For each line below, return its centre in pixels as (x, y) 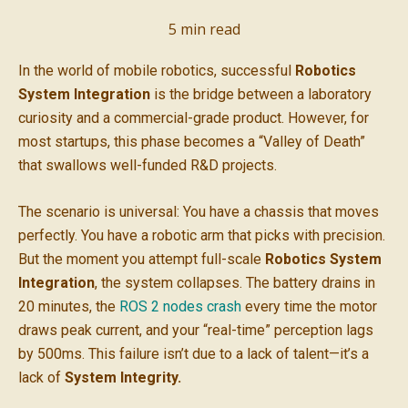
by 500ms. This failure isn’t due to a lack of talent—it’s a (194, 354)
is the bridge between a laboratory (261, 94)
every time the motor (309, 307)
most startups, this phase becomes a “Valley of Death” (192, 141)
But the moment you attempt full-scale (142, 260)
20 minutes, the (69, 307)
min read (208, 29)
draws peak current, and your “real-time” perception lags (196, 331)
